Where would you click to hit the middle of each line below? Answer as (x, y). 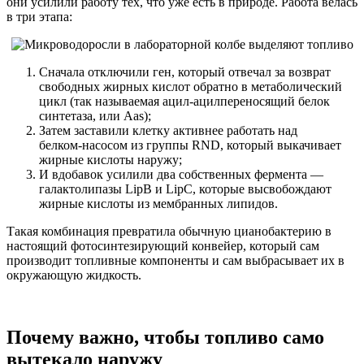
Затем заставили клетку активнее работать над (168, 130)
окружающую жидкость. (74, 275)
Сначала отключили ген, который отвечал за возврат (185, 71)
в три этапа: (39, 16)
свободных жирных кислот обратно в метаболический (191, 86)
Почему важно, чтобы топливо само (165, 337)
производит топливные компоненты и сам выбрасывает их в (175, 260)
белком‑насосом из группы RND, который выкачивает (190, 145)
